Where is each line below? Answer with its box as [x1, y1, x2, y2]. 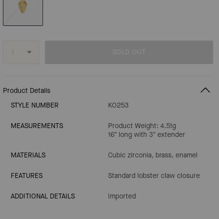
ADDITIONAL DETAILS [11, 192, 75, 201]
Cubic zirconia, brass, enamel [108, 151, 197, 160]
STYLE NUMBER [11, 101, 59, 110]
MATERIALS [11, 151, 45, 160]
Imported [108, 192, 136, 201]
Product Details [3, 86, 50, 95]
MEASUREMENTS [11, 121, 63, 131]
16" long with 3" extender [108, 130, 185, 139]
